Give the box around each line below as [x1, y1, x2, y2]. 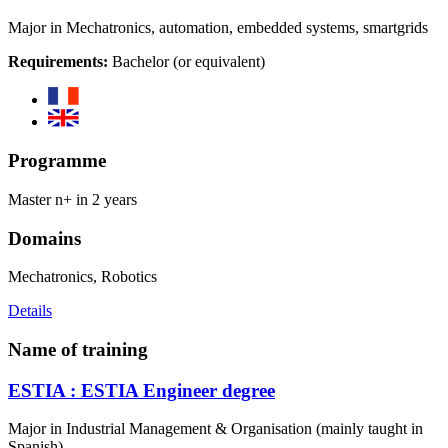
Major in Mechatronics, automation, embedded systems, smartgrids [8, 19, 428, 37]
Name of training [8, 338, 148, 360]
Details [8, 302, 52, 320]
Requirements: [8, 53, 108, 71]
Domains [8, 227, 81, 249]
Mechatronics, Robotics [8, 268, 157, 286]
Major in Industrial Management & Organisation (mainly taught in [8, 420, 423, 438]
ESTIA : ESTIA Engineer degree [8, 379, 275, 401]
